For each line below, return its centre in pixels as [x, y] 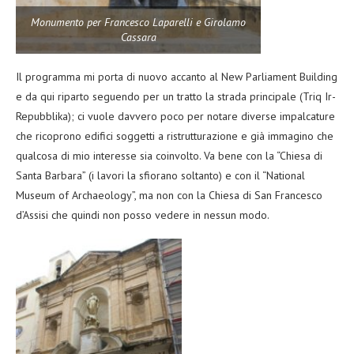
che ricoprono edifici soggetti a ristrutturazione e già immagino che [175, 136]
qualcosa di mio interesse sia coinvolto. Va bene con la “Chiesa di [169, 155]
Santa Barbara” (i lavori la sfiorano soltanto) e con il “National [160, 175]
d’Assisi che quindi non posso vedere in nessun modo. [143, 215]
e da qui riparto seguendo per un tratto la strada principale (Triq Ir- [176, 96]
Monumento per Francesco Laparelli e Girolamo [138, 22]
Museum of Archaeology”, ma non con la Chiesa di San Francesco [169, 195]
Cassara [138, 37]
